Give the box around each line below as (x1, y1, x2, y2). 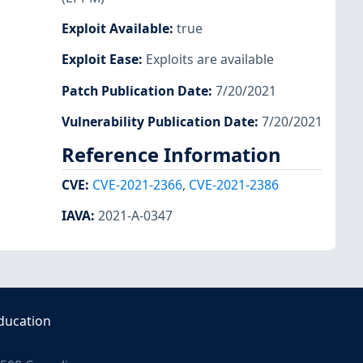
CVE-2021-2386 (189, 176, 279, 194)
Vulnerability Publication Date (62, 112, 254, 130)
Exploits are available (146, 50, 274, 69)
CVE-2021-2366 (92, 176, 182, 194)
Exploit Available (62, 19, 169, 38)
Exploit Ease (62, 50, 139, 69)
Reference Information (62, 141, 281, 168)
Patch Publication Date (62, 81, 208, 100)
